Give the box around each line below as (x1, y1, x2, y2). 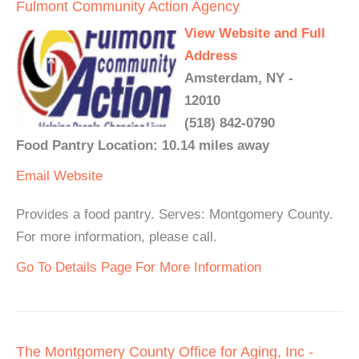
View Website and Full (184, 26, 325, 42)
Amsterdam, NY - (184, 71, 293, 87)
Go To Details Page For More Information (16, 260, 261, 276)
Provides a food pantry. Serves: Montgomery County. (16, 207, 333, 223)
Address (184, 48, 237, 64)
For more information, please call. (16, 229, 217, 245)
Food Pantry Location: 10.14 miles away (16, 138, 269, 154)
